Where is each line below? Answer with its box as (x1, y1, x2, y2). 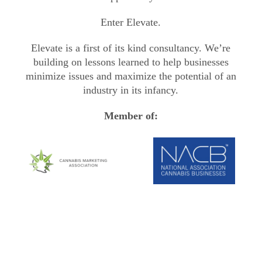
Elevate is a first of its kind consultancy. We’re (31, 42, 231, 54)
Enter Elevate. (101, 16, 161, 28)
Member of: (104, 109, 158, 122)
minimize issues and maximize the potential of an (25, 70, 236, 82)
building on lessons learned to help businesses (33, 56, 229, 68)
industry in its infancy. (83, 84, 179, 96)
